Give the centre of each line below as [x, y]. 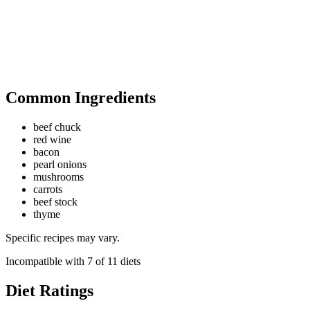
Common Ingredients [81, 98]
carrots [48, 190]
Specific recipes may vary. [63, 238]
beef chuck [57, 127]
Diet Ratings [49, 290]
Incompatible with [46, 262]
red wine [52, 140]
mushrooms [58, 177]
